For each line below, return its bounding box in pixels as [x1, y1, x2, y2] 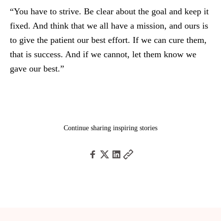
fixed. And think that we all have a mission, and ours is [10, 21, 208, 31]
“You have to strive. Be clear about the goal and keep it [10, 6, 209, 16]
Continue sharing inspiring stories [64, 124, 157, 132]
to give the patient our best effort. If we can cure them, [10, 35, 207, 45]
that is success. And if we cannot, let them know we [10, 49, 196, 59]
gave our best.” [10, 64, 64, 74]
